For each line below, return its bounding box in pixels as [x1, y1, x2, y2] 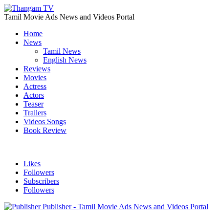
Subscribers [23, 177, 59, 185]
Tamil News [43, 47, 81, 55]
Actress [23, 82, 46, 90]
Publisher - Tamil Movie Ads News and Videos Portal [43, 202, 208, 211]
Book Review [23, 126, 66, 134]
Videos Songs [23, 117, 66, 126]
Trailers [23, 109, 46, 117]
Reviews [23, 65, 50, 73]
